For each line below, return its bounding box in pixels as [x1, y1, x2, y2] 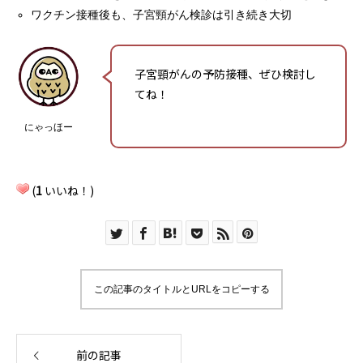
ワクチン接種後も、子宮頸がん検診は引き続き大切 [31, 9, 293, 21]
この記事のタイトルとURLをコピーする [93, 284, 270, 295]
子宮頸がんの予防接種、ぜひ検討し [135, 66, 316, 82]
